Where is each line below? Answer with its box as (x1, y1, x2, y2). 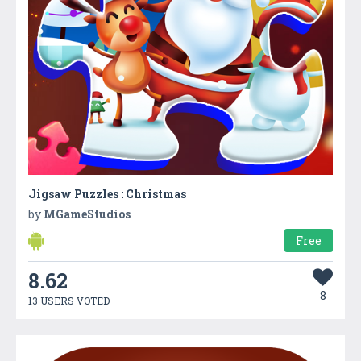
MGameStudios (44, 205, 131, 222)
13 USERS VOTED (28, 293, 110, 307)
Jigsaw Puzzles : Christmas (28, 185, 186, 201)
